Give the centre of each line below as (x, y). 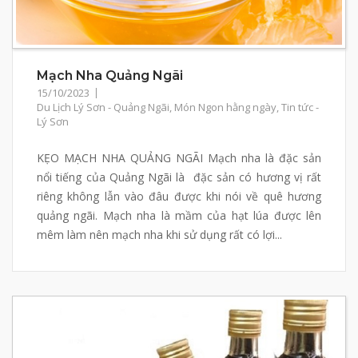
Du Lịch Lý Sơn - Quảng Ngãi (103, 107)
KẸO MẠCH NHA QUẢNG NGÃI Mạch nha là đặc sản (179, 157)
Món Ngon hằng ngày (225, 107)
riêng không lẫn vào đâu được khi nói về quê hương (179, 196)
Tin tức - (300, 107)
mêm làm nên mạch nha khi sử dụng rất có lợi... (159, 234)
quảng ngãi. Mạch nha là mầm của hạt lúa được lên (179, 215)
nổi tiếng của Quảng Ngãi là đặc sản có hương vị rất (179, 177)
